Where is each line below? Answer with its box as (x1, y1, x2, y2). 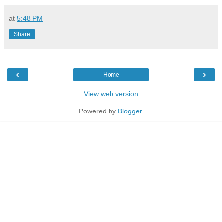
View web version (84, 89, 138, 98)
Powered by (78, 107, 118, 115)
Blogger (117, 107, 142, 115)
